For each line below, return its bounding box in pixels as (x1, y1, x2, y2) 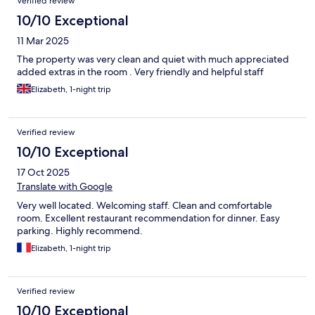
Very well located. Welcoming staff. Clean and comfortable (17, 199, 272, 212)
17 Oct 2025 (17, 166, 70, 179)
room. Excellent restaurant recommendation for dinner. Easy (17, 212, 280, 225)
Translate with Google (17, 180, 112, 193)
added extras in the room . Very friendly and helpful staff (17, 65, 264, 79)
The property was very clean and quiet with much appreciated (17, 53, 289, 66)
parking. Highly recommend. (17, 224, 143, 238)
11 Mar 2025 (17, 34, 69, 48)
